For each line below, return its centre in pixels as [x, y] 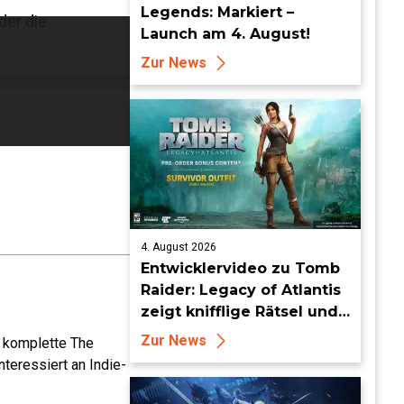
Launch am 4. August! [225, 34]
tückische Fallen [204, 333]
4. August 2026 [179, 247]
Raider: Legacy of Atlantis [241, 290]
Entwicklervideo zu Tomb [240, 268]
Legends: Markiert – [217, 12]
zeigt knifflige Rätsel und [239, 312]
